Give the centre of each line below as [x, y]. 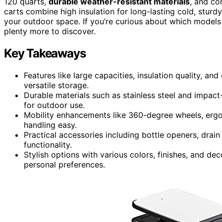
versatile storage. [56, 85]
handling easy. [50, 125]
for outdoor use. [54, 105]
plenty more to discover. [50, 31]
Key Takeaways [45, 53]
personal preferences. [64, 164]
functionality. [48, 144]
